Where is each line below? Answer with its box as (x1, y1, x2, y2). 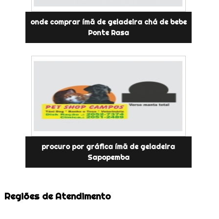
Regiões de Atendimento (4, 190, 111, 202)
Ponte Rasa (88, 28, 129, 37)
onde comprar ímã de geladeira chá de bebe (30, 17, 187, 26)
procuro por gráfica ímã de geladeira (42, 142, 175, 151)
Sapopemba (87, 153, 130, 162)
